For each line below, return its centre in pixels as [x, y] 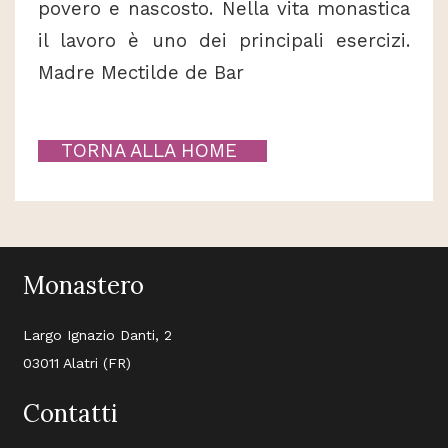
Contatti [70, 414]
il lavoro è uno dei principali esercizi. [224, 40]
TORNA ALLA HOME [152, 150]
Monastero [83, 286]
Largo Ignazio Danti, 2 [97, 335]
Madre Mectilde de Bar [141, 72]
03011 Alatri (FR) [77, 363]
